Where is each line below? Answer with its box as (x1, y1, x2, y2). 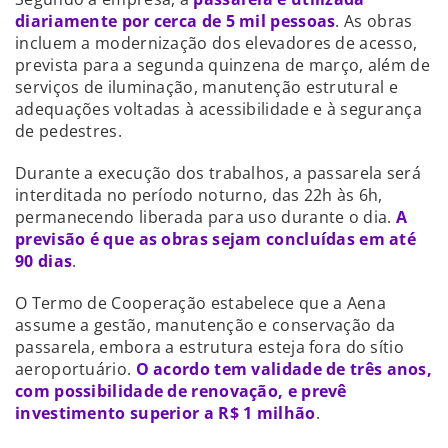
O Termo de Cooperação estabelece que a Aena (15, 291, 386, 314)
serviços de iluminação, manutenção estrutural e (15, 75, 399, 98)
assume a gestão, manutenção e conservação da (15, 313, 396, 336)
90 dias (15, 249, 73, 272)
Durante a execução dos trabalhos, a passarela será (15, 161, 421, 184)
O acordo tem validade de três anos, (135, 357, 433, 380)
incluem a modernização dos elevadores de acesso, (15, 31, 418, 54)
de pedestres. (15, 119, 122, 142)
